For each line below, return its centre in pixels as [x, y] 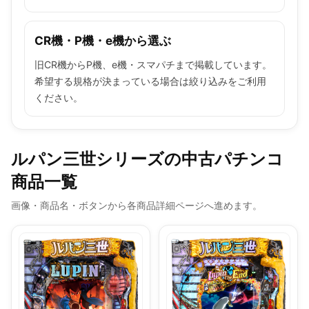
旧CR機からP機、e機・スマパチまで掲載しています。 [153, 64]
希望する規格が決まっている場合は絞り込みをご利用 [150, 81]
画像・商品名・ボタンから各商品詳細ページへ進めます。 [137, 205]
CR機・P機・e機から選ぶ [103, 40]
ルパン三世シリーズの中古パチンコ [147, 159]
